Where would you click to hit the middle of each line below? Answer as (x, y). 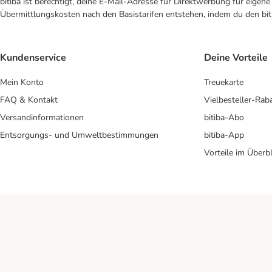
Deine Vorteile (236, 58)
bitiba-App (224, 135)
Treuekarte (224, 83)
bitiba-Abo (224, 118)
